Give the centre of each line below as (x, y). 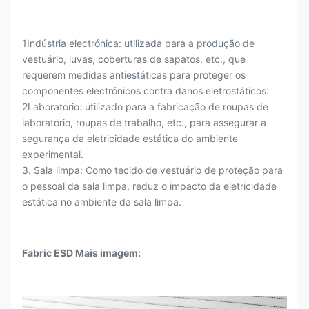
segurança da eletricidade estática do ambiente (130, 138)
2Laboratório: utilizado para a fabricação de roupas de (145, 107)
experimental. (53, 154)
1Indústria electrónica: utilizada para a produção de (138, 43)
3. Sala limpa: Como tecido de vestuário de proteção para (152, 170)
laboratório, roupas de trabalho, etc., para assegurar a (144, 122)
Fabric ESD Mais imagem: (81, 253)
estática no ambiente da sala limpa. (102, 202)
